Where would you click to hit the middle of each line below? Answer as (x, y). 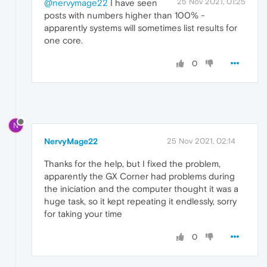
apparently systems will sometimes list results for (141, 27)
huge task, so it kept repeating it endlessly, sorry (140, 201)
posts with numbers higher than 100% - (125, 15)
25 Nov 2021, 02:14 (201, 141)
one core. (63, 40)
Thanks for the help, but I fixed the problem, (132, 164)
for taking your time (83, 214)
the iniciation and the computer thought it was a (141, 189)
